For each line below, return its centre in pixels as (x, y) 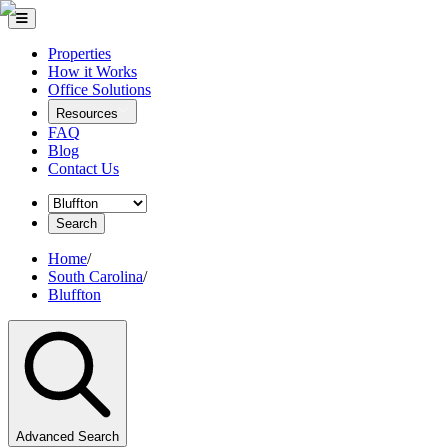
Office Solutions (99, 89)
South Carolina (95, 276)
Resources (87, 113)
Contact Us (83, 168)
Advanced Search (67, 436)
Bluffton (74, 294)
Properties (79, 53)
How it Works (92, 71)
